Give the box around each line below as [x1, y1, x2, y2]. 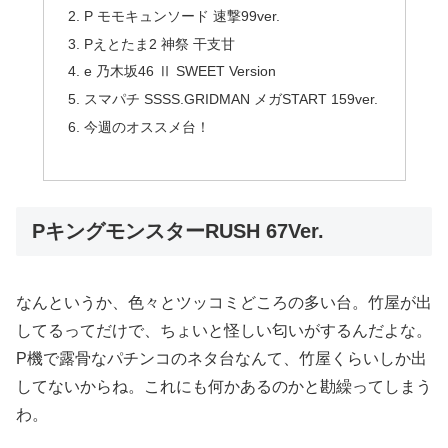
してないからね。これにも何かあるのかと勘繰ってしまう [16, 377, 432, 395]
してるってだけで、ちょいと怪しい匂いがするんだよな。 [16, 321, 432, 339]
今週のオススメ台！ [83, 119, 210, 136]
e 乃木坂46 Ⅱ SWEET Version [83, 63, 276, 80]
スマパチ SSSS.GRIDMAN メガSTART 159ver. [83, 91, 378, 108]
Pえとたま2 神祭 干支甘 [83, 35, 235, 52]
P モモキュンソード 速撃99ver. [83, 7, 280, 24]
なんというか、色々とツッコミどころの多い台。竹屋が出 [16, 293, 432, 311]
